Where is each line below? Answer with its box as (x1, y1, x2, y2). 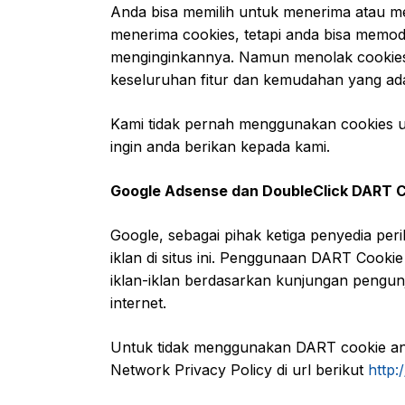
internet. (110, 294, 166, 312)
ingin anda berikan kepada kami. (110, 137, 330, 155)
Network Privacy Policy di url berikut (110, 361, 368, 379)
